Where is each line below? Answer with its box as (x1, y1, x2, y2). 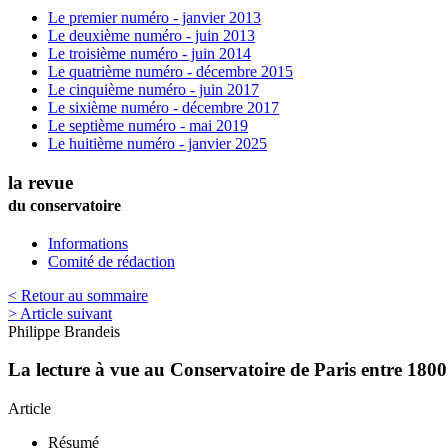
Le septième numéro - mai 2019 (48, 117, 248, 135)
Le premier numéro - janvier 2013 (48, 9, 261, 27)
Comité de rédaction (48, 252, 175, 270)
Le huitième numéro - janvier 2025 (48, 135, 267, 153)
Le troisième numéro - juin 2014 (48, 45, 251, 63)
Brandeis (64, 322, 120, 340)
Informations (48, 234, 128, 252)
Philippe (8, 322, 60, 340)
